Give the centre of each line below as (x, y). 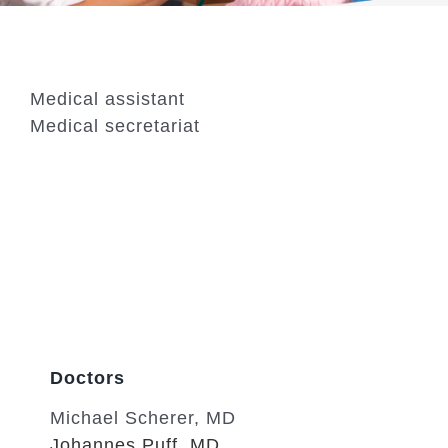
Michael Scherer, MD (142, 418)
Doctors (87, 378)
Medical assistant (107, 99)
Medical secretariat (115, 126)
